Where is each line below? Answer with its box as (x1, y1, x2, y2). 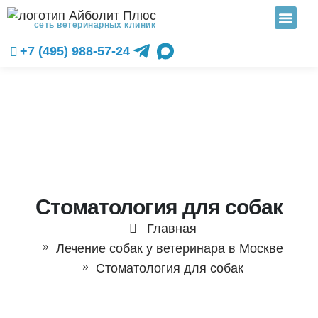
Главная (146, 221, 197, 236)
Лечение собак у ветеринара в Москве (55, 241, 283, 256)
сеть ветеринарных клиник (33, 19, 156, 30)
